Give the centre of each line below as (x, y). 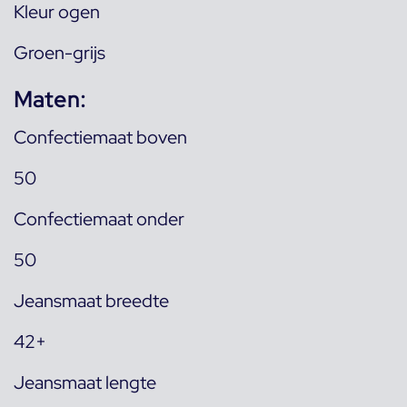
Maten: (50, 100)
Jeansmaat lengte (85, 383)
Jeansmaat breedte (91, 301)
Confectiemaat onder (99, 219)
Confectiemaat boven (100, 138)
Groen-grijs (60, 53)
